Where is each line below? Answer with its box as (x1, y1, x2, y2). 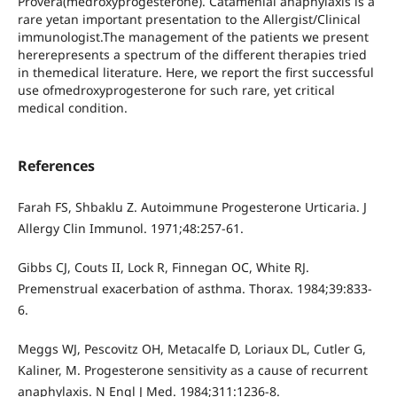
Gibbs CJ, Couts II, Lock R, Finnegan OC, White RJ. (17, 259, 309, 276)
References (17, 156, 95, 176)
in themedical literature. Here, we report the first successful (17, 63, 374, 81)
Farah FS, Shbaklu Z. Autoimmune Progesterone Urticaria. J (17, 198, 367, 216)
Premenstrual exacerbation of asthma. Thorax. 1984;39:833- (17, 280, 372, 298)
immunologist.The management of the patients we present (17, 27, 369, 45)
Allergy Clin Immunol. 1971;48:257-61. (17, 220, 244, 237)
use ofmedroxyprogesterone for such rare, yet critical (17, 81, 335, 98)
